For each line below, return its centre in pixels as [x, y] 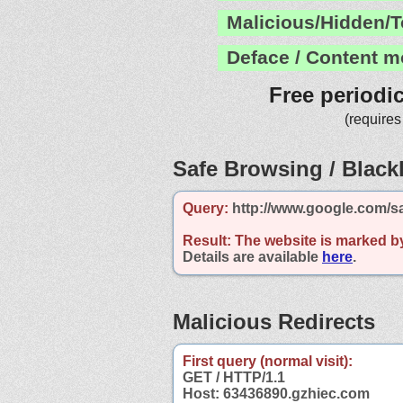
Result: [207, 240]
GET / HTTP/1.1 [234, 377]
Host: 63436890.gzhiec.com [276, 393]
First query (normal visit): [268, 361]
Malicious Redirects [274, 321]
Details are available [252, 256]
